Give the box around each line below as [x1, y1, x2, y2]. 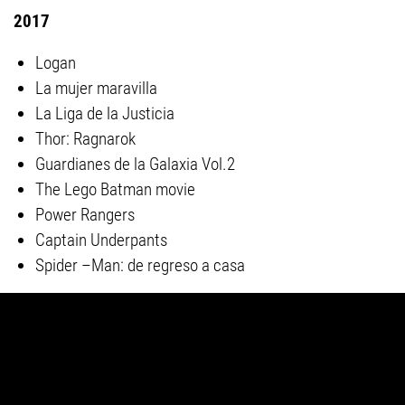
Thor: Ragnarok [35, 128, 136, 149]
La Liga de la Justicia [35, 103, 174, 124]
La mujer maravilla [35, 78, 157, 99]
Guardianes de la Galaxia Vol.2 [35, 154, 235, 174]
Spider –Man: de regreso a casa [35, 255, 245, 276]
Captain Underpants [35, 230, 167, 250]
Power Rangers [35, 204, 135, 225]
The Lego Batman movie [35, 179, 195, 200]
